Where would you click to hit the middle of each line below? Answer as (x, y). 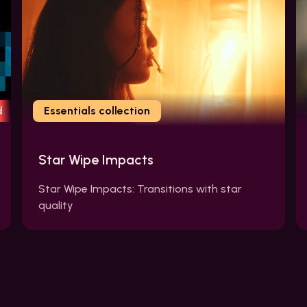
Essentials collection (97, 111)
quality (56, 206)
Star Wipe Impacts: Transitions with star (140, 189)
